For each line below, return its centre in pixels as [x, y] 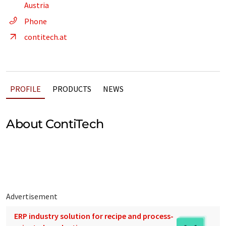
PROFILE [25, 89]
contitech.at [46, 37]
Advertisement [32, 196]
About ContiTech [55, 124]
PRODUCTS [72, 89]
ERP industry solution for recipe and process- [94, 216]
